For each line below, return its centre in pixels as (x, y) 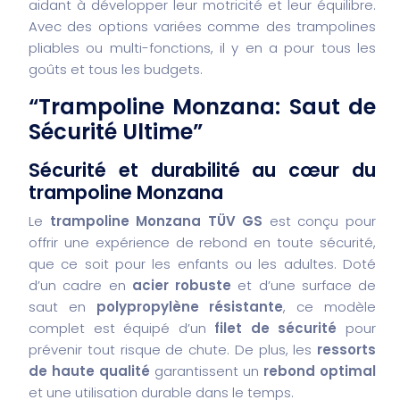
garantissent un (207, 371)
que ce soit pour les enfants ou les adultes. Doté (202, 263)
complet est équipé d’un (122, 328)
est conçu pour (320, 221)
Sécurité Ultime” (116, 131)
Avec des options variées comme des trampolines (202, 26)
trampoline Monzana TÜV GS (156, 221)
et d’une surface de (304, 285)
